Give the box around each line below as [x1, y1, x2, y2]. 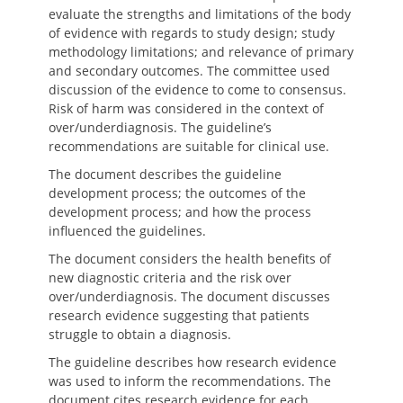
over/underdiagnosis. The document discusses [49, 288, 330, 305]
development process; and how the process [49, 203, 311, 220]
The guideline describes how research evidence [49, 354, 336, 371]
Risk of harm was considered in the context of [49, 100, 324, 117]
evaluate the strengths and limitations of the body [49, 5, 351, 22]
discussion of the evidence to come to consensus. [49, 81, 346, 98]
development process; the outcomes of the [49, 184, 306, 201]
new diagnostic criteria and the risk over [49, 269, 291, 286]
